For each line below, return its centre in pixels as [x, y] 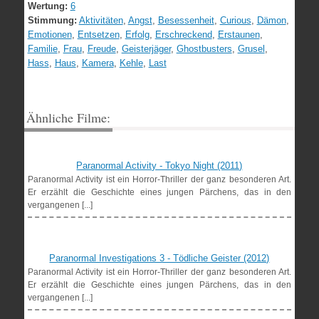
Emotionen [49, 35]
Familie [42, 49]
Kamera [98, 63]
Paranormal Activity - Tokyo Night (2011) [159, 166]
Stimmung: [52, 20]
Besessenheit [186, 20]
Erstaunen [239, 35]
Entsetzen [98, 35]
